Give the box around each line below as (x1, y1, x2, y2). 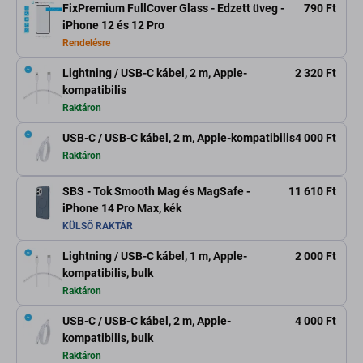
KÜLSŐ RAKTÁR (62, 220, 133, 233)
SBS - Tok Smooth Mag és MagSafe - (62, 185, 250, 199)
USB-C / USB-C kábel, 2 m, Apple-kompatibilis (62, 131, 295, 145)
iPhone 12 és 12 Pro (62, 19, 164, 32)
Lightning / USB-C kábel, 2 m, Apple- (62, 66, 247, 80)
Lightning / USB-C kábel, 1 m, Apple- (62, 250, 247, 263)
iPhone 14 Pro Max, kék (62, 202, 181, 216)
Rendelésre (62, 37, 110, 49)
